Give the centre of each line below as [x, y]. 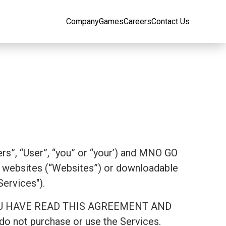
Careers [137, 21]
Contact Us [171, 21]
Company [82, 21]
